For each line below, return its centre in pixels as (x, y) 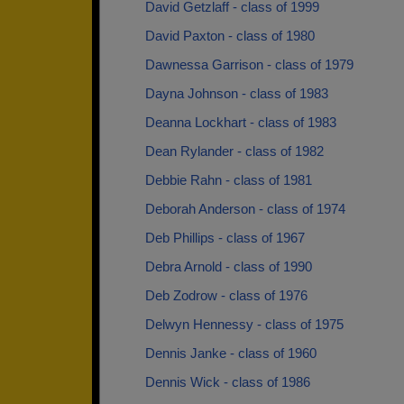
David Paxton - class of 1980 (230, 36)
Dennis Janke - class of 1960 (231, 353)
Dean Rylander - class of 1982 (234, 151)
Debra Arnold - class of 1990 (229, 266)
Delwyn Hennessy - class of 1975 (244, 324)
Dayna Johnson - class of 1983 (237, 93)
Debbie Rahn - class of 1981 (229, 180)
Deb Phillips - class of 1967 (225, 238)
